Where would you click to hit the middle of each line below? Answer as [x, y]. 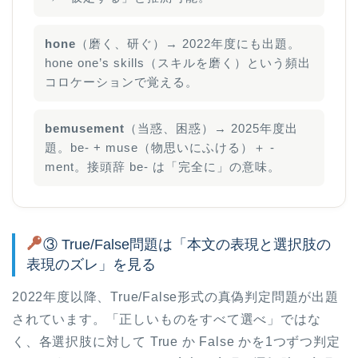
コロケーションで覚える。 [121, 82]
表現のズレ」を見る [91, 264]
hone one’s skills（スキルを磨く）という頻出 [178, 63]
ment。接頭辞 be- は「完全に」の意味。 [163, 167]
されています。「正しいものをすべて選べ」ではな [167, 319]
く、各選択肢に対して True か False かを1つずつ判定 [176, 341]
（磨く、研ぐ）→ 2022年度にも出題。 [188, 44]
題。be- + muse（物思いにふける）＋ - [160, 147]
